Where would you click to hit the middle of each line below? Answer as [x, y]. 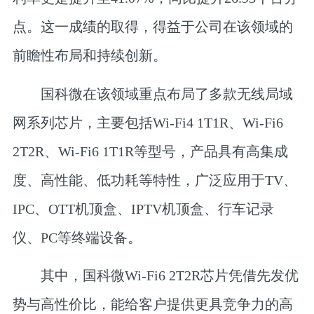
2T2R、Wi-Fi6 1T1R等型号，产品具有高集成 [150, 151]
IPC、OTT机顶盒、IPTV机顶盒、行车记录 [143, 209]
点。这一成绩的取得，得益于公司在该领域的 [152, 27]
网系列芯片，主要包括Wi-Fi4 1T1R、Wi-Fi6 [148, 122]
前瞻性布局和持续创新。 [89, 56]
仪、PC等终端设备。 [77, 237]
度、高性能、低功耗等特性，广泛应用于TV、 [155, 180]
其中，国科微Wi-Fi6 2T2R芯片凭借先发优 [155, 276]
